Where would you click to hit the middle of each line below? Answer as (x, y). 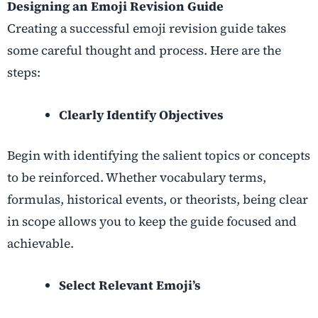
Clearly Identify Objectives (141, 115)
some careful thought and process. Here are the (144, 51)
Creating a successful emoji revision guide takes (147, 29)
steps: (24, 73)
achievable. (40, 243)
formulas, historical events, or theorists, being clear (158, 199)
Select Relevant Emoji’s (130, 285)
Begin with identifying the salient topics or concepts (159, 155)
